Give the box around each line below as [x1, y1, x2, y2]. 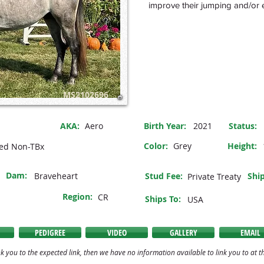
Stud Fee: [145, 170, 183, 181]
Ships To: [145, 193, 181, 204]
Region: [62, 191, 93, 202]
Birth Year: [144, 120, 186, 131]
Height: [227, 140, 257, 151]
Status [229, 120, 255, 131]
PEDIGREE [35, 227, 65, 238]
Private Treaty [187, 171, 241, 182]
